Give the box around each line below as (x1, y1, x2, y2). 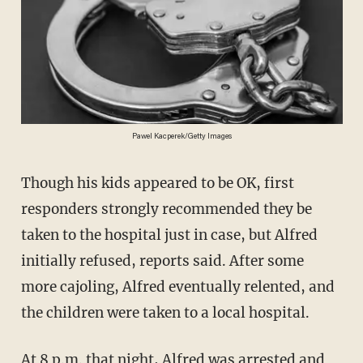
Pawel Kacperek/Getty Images (131, 132, 232, 141)
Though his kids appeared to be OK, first (20, 174, 31, 193)
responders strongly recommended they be (20, 200, 312, 219)
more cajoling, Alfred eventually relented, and (20, 278, 335, 297)
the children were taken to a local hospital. (20, 304, 310, 322)
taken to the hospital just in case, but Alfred (20, 226, 318, 245)
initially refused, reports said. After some (20, 252, 304, 271)
